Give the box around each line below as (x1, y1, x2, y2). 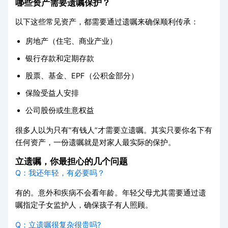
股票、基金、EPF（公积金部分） (25, 71, 139, 81)
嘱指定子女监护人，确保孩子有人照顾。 (15, 201, 153, 210)
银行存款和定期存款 (25, 54, 95, 64)
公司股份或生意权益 (25, 106, 95, 116)
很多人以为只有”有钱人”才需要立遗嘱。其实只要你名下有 (15, 125, 213, 135)
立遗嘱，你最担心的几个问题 (15, 156, 128, 167)
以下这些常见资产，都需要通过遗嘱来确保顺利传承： (15, 17, 199, 26)
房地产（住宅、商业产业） (25, 37, 118, 46)
